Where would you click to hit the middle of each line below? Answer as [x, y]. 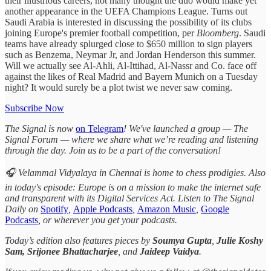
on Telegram [100, 128]
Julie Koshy [239, 240]
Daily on [23, 209]
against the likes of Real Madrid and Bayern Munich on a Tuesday [131, 76]
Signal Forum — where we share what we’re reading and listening [132, 139]
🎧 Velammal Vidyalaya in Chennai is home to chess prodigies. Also [135, 172]
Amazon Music [167, 209]
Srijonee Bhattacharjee [73, 251]
